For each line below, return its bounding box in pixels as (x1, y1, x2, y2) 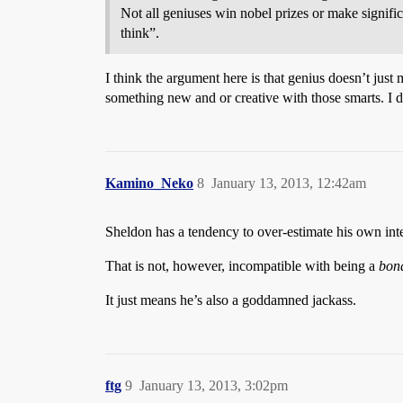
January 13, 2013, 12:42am (211, 175, 366, 191)
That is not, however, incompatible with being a (105, 257, 379, 273)
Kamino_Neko (105, 175, 193, 191)
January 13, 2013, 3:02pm (139, 377, 288, 393)
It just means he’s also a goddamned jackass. (105, 291, 356, 308)
